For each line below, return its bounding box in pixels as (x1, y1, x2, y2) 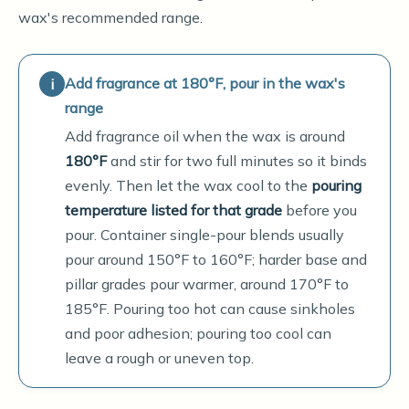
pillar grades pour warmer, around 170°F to (65, 275, 349, 293)
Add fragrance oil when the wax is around (65, 127, 345, 145)
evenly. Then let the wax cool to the (65, 176, 311, 194)
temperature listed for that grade (65, 201, 282, 219)
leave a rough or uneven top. (65, 349, 254, 367)
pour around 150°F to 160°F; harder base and (65, 250, 367, 268)
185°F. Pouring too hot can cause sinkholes (65, 299, 355, 318)
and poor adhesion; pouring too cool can (65, 324, 331, 342)
